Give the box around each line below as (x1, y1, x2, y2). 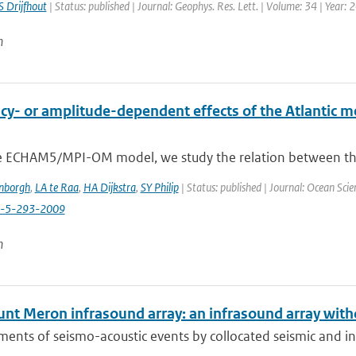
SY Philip (140, 180, 179, 195)
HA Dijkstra (83, 180, 136, 195)
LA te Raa (34, 180, 79, 195)
